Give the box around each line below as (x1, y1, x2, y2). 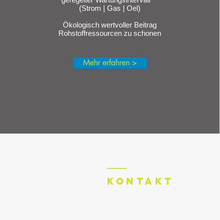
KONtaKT (107, 175, 174, 187)
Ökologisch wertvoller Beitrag (63, 21, 157, 29)
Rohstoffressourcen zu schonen (58, 29, 162, 37)
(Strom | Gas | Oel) (79, 4, 141, 12)
